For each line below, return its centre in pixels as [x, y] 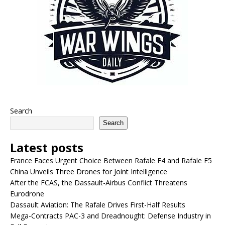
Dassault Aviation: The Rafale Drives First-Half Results [98, 204]
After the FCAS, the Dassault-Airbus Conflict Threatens [99, 182]
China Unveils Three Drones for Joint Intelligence [89, 171]
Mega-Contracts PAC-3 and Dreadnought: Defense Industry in [110, 215]
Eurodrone [27, 193]
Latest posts [47, 147]
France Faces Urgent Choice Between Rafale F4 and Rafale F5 [111, 160]
